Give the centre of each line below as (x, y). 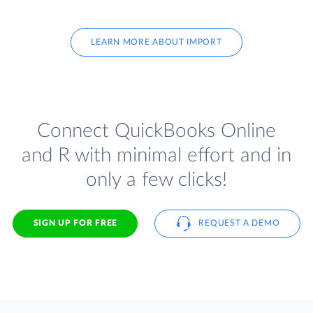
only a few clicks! (156, 180)
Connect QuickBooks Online (156, 131)
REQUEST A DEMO (239, 223)
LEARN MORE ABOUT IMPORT (156, 42)
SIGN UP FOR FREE (75, 223)
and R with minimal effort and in (156, 155)
